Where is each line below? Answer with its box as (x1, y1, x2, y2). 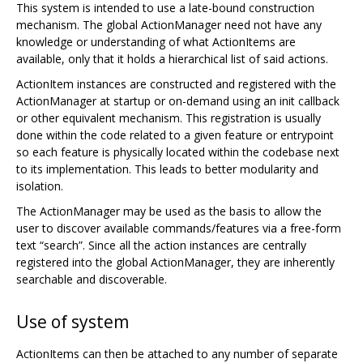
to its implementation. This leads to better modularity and (16, 160, 318, 177)
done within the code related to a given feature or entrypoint (16, 126, 334, 143)
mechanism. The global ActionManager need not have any (16, 16, 322, 32)
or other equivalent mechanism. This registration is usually (16, 109, 321, 126)
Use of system (16, 310, 129, 333)
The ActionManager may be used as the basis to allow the (16, 203, 322, 219)
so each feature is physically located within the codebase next (16, 143, 340, 160)
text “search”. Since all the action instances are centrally (16, 237, 306, 253)
